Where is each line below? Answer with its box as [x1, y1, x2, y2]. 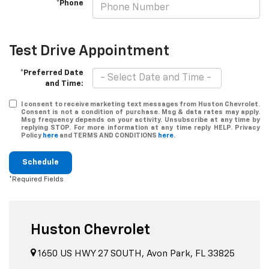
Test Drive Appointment [9, 44, 169, 59]
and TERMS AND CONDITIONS [58, 132, 158, 139]
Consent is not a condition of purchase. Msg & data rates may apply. [21, 109, 260, 116]
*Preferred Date [20, 69, 84, 77]
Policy [21, 132, 43, 139]
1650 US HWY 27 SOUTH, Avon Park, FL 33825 [36, 249, 235, 258]
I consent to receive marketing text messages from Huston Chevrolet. [21, 101, 260, 108]
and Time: [45, 80, 84, 88]
